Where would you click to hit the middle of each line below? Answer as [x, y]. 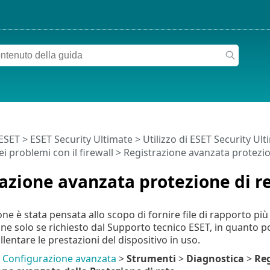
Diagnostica [215, 258]
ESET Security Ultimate [81, 140]
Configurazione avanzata [59, 258]
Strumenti [151, 258]
